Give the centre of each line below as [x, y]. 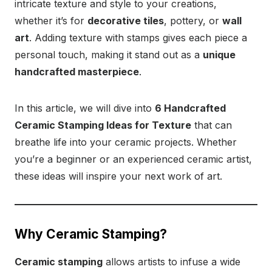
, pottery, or [193, 20]
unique [219, 54]
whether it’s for [51, 20]
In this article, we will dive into [85, 108]
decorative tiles [126, 20]
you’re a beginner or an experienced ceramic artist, [133, 159]
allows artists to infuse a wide [172, 261]
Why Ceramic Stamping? [91, 234]
